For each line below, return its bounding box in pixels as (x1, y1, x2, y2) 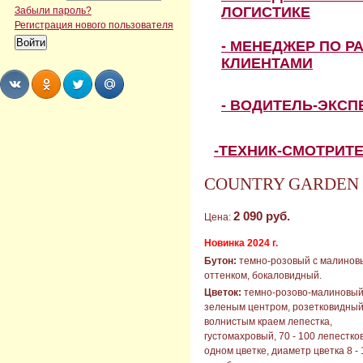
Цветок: (204, 287, 241, 299)
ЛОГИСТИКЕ (221, 4, 310, 21)
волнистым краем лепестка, (204, 316, 332, 328)
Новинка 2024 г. (204, 237, 278, 250)
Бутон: (204, 254, 237, 267)
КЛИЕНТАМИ (221, 55, 313, 72)
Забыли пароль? (14, 5, 92, 15)
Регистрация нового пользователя (14, 19, 173, 30)
